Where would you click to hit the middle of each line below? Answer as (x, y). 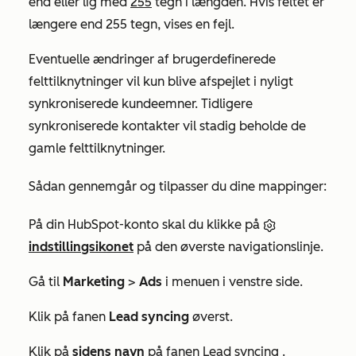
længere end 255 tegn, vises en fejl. (132, 24)
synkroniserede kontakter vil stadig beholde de (167, 126)
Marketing (94, 282)
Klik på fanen (69, 317)
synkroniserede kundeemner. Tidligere (141, 104)
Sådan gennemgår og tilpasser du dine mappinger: (178, 186)
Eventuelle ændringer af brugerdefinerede (152, 59)
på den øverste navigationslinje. (228, 247)
